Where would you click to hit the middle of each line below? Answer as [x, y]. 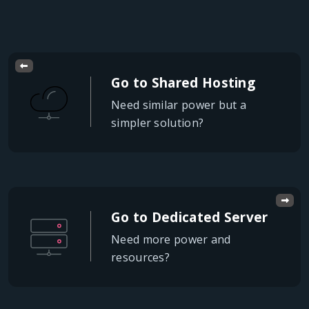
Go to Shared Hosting [183, 83]
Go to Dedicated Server [190, 218]
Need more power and [171, 240]
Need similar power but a [179, 105]
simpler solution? [158, 123]
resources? [141, 258]
